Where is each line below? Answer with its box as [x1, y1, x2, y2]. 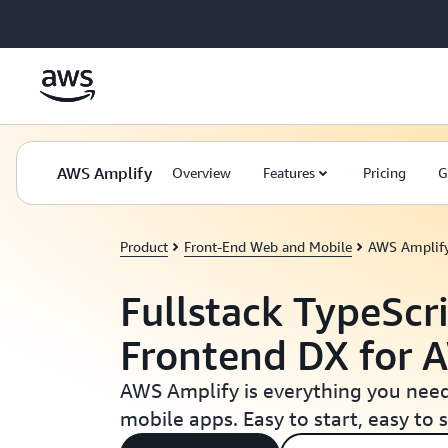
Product [120, 238, 168, 255]
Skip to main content [9, 12, 138, 28]
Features [263, 164, 315, 181]
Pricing [363, 164, 406, 181]
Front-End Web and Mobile [184, 238, 352, 255]
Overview [172, 164, 231, 181]
